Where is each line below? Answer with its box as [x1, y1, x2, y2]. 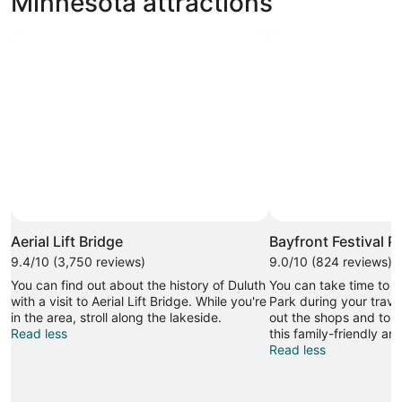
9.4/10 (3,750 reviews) [11, 254, 145, 270]
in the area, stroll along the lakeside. [11, 310, 222, 326]
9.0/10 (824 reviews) [269, 254, 392, 270]
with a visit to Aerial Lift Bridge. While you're [11, 293, 267, 310]
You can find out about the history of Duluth [11, 277, 266, 293]
